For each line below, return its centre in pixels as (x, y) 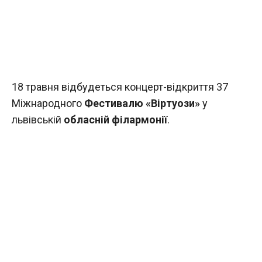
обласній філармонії (116, 120)
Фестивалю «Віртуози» (142, 104)
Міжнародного (48, 104)
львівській (38, 120)
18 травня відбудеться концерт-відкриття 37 (120, 87)
